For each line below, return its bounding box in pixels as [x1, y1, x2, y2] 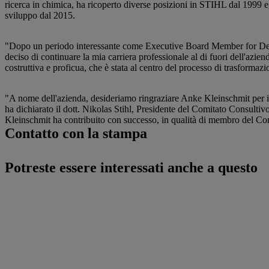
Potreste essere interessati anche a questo [5, 160, 258, 175]
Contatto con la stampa [5, 125, 147, 141]
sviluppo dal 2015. [5, 10, 75, 20]
